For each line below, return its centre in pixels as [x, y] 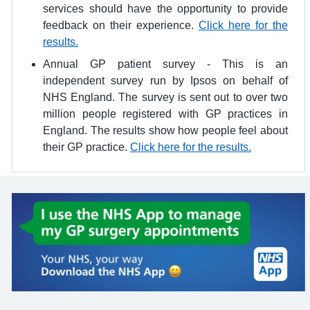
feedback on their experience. [121, 25]
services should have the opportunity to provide [165, 9]
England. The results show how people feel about [165, 130]
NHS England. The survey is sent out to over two [165, 97]
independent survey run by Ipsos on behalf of [165, 81]
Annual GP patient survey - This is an [165, 64]
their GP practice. [86, 147]
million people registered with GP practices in [165, 114]
